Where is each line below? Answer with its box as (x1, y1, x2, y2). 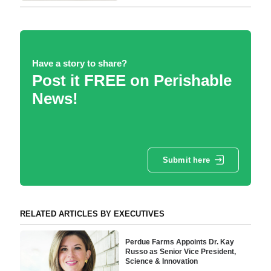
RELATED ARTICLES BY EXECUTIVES (19, 209, 165, 218)
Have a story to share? (31, 57, 127, 68)
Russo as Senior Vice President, (125, 247, 237, 256)
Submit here (162, 155, 210, 165)
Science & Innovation (125, 256, 198, 266)
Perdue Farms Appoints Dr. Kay (125, 237, 235, 246)
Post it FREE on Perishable (31, 71, 232, 90)
